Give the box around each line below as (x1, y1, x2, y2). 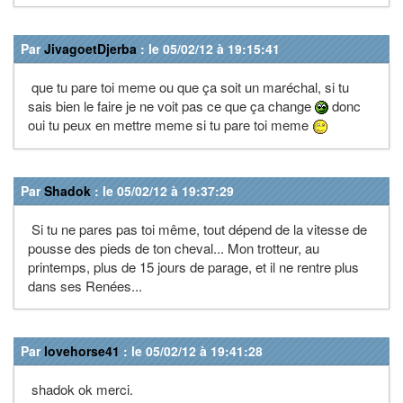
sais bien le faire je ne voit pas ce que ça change (28, 95, 315, 115)
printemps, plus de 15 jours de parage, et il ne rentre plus (28, 256, 359, 276)
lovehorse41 (44, 341, 120, 360)
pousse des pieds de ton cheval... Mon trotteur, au (28, 237, 319, 257)
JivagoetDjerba (44, 39, 137, 58)
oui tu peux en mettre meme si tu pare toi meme (28, 114, 312, 134)
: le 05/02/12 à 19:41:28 (120, 341, 263, 360)
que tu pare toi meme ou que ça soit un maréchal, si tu (28, 76, 349, 96)
